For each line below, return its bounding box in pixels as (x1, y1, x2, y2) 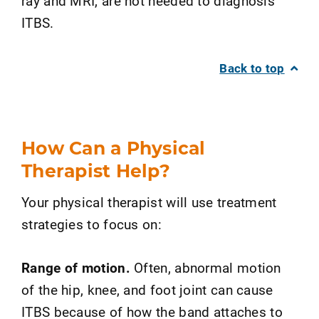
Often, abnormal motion (130, 258, 281, 276)
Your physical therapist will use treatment (21, 193, 277, 211)
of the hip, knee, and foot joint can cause (21, 281, 273, 298)
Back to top (219, 60, 285, 76)
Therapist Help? (21, 159, 170, 182)
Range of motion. (21, 258, 130, 276)
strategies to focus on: (21, 215, 162, 233)
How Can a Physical (21, 137, 206, 159)
